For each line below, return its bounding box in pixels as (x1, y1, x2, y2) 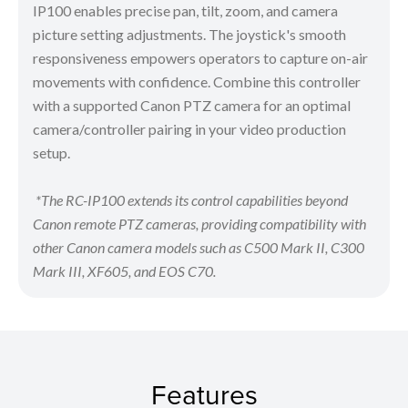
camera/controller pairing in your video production (33, 120, 346, 138)
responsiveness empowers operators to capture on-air (33, 49, 368, 67)
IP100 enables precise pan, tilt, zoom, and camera (33, 2, 338, 20)
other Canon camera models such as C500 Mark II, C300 (33, 239, 364, 257)
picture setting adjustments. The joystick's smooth (33, 25, 346, 44)
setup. (33, 144, 70, 162)
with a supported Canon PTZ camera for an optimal (33, 97, 351, 115)
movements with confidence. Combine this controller (33, 73, 361, 91)
